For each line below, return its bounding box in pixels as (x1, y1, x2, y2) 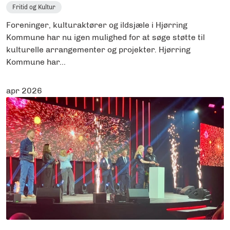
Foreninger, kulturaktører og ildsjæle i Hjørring (6, 20, 187, 30)
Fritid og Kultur (12, 3, 55, 11)
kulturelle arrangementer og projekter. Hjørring (6, 44, 190, 54)
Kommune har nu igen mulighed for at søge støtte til (6, 32, 205, 42)
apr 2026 (6, 85, 42, 95)
